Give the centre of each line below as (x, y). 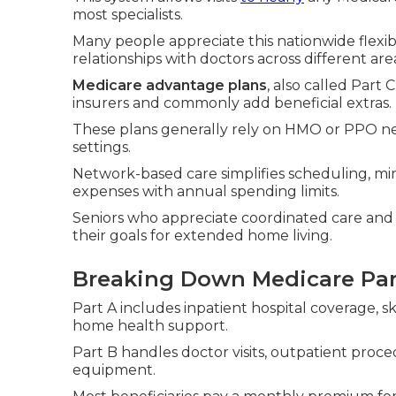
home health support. (150, 326)
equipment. (114, 370)
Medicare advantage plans (170, 85)
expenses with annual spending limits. (206, 191)
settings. (102, 147)
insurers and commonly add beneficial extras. (232, 103)
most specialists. (128, 15)
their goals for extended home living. (202, 236)
